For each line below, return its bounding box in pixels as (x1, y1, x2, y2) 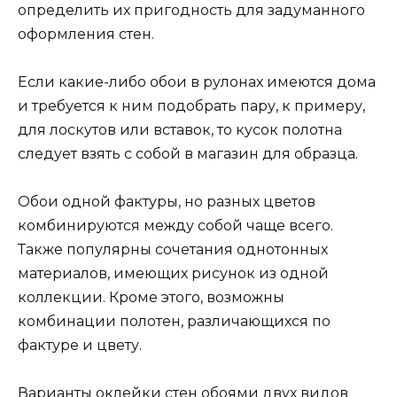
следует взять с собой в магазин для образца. (18, 144, 358, 162)
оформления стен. (18, 25, 154, 43)
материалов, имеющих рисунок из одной (18, 264, 329, 282)
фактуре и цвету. (18, 336, 142, 354)
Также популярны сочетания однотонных (18, 240, 328, 258)
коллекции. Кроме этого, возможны (18, 288, 284, 306)
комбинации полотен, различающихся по (18, 312, 331, 330)
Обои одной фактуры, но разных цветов (18, 192, 315, 210)
